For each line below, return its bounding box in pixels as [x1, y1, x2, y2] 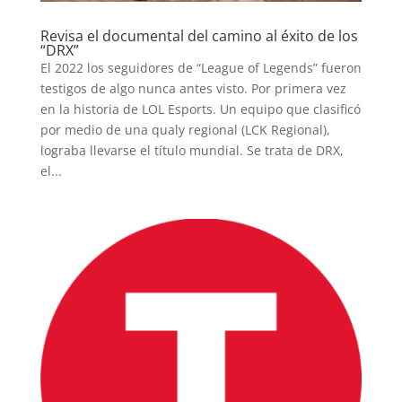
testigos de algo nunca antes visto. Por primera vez [39, 79, 346, 97]
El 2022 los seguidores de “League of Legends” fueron [39, 58, 362, 76]
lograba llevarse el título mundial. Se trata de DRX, [39, 141, 344, 159]
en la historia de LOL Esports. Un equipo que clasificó [39, 100, 361, 118]
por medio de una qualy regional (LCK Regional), [39, 120, 330, 138]
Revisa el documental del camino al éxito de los [39, 25, 358, 46]
